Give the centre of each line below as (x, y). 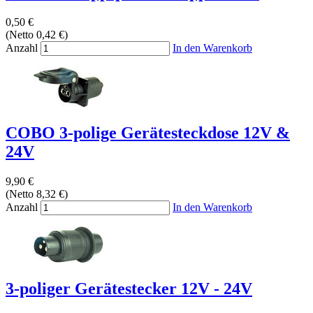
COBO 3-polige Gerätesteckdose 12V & (148, 133)
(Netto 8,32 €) (37, 194)
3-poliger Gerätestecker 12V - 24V (129, 288)
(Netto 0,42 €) (37, 35)
